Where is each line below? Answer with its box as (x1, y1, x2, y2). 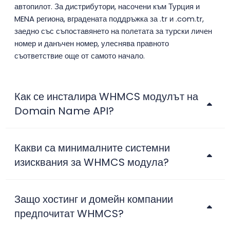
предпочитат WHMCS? (14, 206, 124, 221)
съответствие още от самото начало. (14, 50, 145, 62)
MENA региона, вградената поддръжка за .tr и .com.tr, (14, 13, 204, 25)
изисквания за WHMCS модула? (14, 155, 169, 170)
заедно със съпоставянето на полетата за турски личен (14, 26, 212, 37)
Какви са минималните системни (14, 141, 170, 156)
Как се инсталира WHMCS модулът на (14, 89, 198, 104)
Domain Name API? (14, 104, 114, 119)
